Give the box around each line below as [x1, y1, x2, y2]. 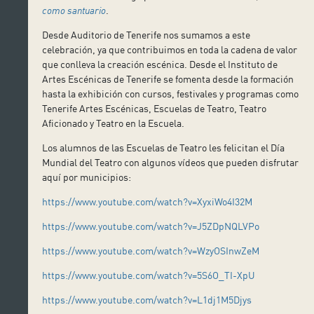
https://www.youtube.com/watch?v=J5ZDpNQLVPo [42, 219, 260, 232]
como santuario [42, 4, 107, 16]
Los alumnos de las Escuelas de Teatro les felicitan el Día [42, 141, 285, 153]
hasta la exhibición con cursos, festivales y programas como [42, 87, 299, 100]
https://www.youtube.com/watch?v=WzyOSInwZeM [42, 244, 260, 257]
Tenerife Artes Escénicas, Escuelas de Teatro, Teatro [42, 102, 267, 114]
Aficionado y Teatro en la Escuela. [42, 116, 185, 129]
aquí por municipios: [42, 170, 132, 183]
